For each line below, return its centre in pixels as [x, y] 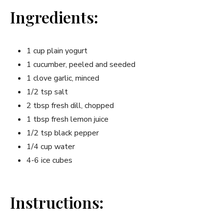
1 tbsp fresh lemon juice [67, 119]
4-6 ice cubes [49, 160]
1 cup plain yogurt [57, 51]
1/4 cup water [51, 146]
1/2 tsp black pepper [63, 133]
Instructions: [57, 202]
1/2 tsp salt [47, 92]
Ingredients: [54, 17]
